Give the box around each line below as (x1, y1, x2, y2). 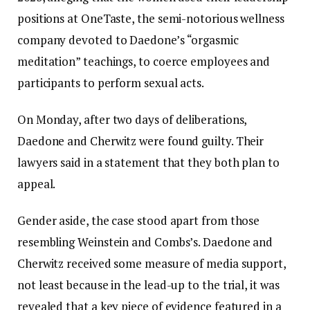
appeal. (17, 176, 56, 192)
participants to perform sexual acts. (17, 75, 204, 91)
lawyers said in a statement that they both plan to (17, 154, 280, 171)
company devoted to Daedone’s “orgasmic (17, 32, 239, 48)
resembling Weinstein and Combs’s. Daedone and (17, 234, 273, 250)
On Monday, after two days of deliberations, (17, 111, 247, 128)
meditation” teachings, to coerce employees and (17, 53, 271, 70)
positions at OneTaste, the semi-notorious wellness (17, 10, 284, 27)
